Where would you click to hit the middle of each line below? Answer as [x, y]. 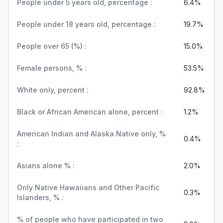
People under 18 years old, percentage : [86, 24]
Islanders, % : [40, 197]
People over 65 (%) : [52, 46]
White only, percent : [53, 90]
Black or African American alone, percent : [90, 112]
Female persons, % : [52, 68]
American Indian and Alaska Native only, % [91, 134]
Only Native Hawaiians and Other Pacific [88, 187]
